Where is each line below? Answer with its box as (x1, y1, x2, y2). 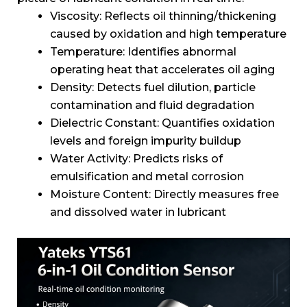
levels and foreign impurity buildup (50, 134, 241, 147)
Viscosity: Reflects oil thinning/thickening (50, 10, 276, 23)
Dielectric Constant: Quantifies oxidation (50, 116, 275, 130)
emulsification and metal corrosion (50, 170, 244, 183)
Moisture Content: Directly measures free (50, 188, 279, 201)
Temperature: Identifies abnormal (50, 45, 236, 58)
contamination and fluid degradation (50, 99, 254, 112)
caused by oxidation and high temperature (50, 27, 286, 40)
